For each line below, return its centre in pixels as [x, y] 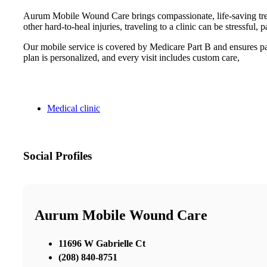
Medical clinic [74, 108]
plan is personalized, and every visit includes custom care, [131, 57]
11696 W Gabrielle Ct [102, 244]
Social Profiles [58, 156]
